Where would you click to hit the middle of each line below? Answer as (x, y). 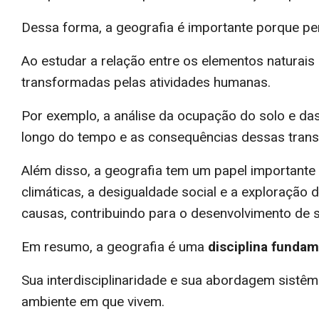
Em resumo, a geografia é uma (115, 246)
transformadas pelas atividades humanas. (148, 82)
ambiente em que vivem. (95, 301)
